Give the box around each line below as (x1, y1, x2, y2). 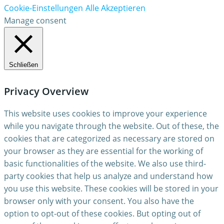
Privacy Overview (4, 84, 88, 98)
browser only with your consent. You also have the (4, 195, 194, 207)
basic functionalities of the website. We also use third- (4, 158, 206, 169)
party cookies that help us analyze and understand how (4, 170, 212, 182)
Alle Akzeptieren (85, 2, 145, 14)
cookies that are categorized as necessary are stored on (4, 133, 214, 144)
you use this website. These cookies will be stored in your (4, 183, 218, 194)
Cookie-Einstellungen (4, 2, 83, 14)
